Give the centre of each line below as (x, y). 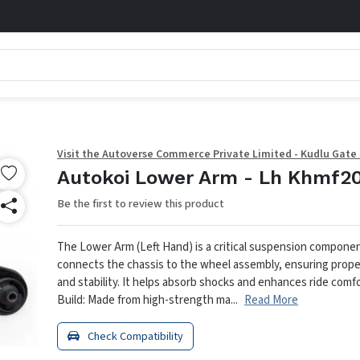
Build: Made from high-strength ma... (147, 300)
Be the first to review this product (141, 204)
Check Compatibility (134, 336)
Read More (271, 300)
